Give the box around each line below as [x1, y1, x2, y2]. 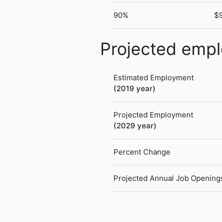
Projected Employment [113, 110, 194, 120]
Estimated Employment [113, 73, 194, 83]
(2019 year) [113, 84, 156, 94]
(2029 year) [113, 121, 157, 131]
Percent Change [113, 147, 171, 157]
